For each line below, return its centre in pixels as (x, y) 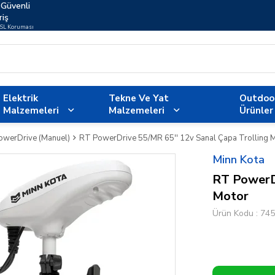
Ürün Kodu (233, 213)
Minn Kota (238, 160)
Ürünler (257, 110)
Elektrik (20, 98)
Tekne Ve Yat (139, 98)
